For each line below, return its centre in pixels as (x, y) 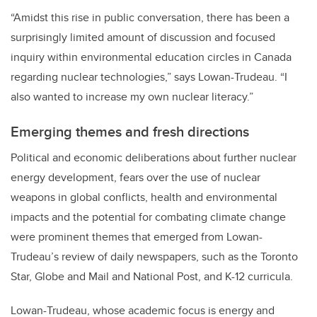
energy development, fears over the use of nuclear (136, 178)
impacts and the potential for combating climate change (148, 217)
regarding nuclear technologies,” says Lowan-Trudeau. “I (149, 77)
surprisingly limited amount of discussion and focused (143, 38)
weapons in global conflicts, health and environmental (144, 197)
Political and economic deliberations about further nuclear (154, 158)
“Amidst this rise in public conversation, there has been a (150, 18)
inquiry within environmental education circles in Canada (151, 57)
